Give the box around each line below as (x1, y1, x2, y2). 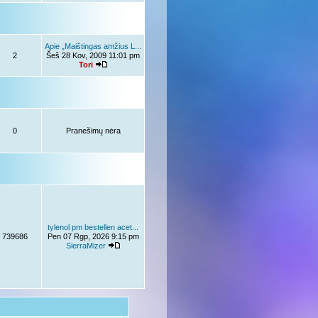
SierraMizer (65, 241, 106, 250)
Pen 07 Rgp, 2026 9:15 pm (47, 232, 139, 241)
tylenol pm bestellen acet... (48, 223, 138, 231)
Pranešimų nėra (65, 126, 121, 135)
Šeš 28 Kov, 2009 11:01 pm (46, 51, 140, 60)
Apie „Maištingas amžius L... (45, 42, 141, 50)
